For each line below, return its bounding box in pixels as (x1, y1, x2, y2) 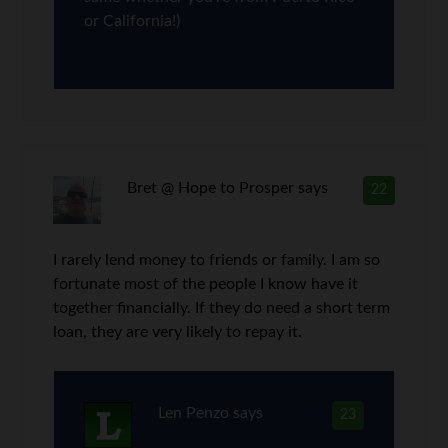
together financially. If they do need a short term (53, 300, 391, 316)
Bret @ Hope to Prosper (126, 180, 294, 196)
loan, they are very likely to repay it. (53, 324, 303, 340)
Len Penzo (157, 405, 229, 421)
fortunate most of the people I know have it (53, 276, 359, 292)
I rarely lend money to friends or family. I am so (53, 252, 381, 268)
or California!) (84, 13, 181, 29)
